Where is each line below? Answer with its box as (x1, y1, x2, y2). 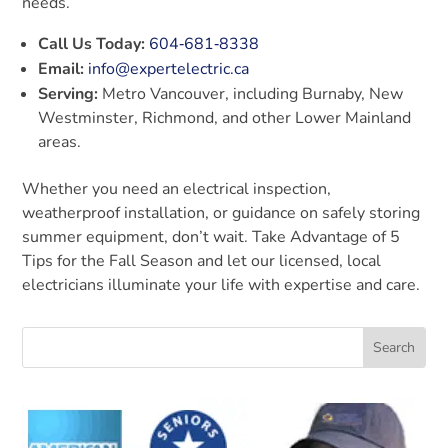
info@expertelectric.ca (88, 58, 250, 81)
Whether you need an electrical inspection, (22, 178, 332, 201)
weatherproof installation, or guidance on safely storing (22, 202, 421, 225)
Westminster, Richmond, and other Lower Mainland (38, 107, 412, 130)
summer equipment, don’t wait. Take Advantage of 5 (22, 226, 401, 249)
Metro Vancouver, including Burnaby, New (98, 83, 404, 106)
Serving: (38, 83, 99, 106)
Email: (38, 58, 85, 81)
